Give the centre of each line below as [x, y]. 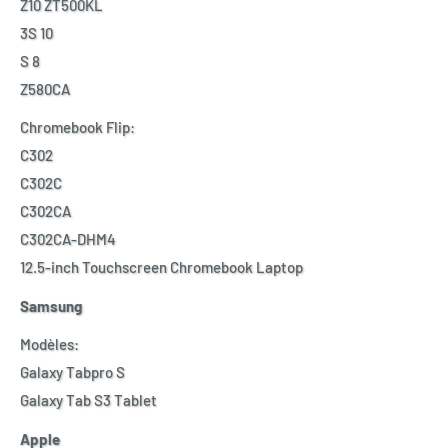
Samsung [51, 305]
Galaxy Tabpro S [72, 372]
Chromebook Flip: [77, 127]
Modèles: [49, 344]
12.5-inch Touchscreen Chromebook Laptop [161, 267]
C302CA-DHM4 [68, 239]
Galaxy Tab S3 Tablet [88, 400]
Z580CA [45, 88]
